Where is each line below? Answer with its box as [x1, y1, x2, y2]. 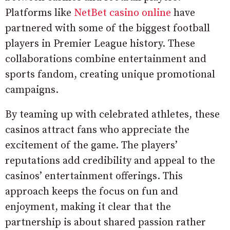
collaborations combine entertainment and [5, 53, 206, 66]
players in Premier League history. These [5, 37, 195, 50]
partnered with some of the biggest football [5, 22, 210, 35]
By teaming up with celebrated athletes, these [5, 108, 220, 121]
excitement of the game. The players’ [5, 139, 178, 152]
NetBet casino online [74, 7, 171, 20]
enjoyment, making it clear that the [5, 201, 171, 214]
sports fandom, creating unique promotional [5, 68, 215, 81]
